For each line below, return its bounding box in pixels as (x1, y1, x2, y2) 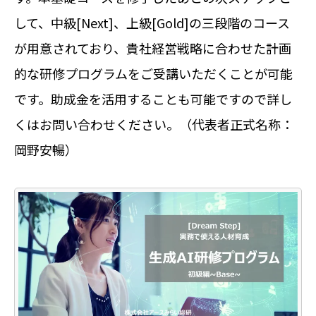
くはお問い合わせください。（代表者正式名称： (14, 115, 293, 134)
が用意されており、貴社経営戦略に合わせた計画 (14, 39, 291, 58)
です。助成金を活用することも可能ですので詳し (14, 90, 292, 109)
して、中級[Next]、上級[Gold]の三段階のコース (14, 13, 290, 32)
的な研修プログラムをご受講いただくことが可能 (14, 64, 293, 83)
